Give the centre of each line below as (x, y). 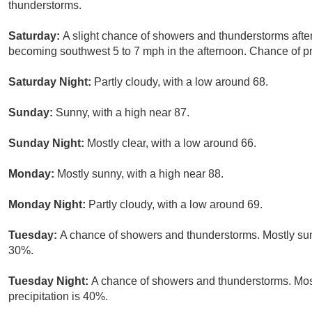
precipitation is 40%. (58, 297)
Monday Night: (48, 205)
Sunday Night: (48, 143)
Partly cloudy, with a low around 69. (175, 205)
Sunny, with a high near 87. (123, 113)
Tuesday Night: (50, 281)
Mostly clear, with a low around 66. (172, 143)
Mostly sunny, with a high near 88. (140, 174)
